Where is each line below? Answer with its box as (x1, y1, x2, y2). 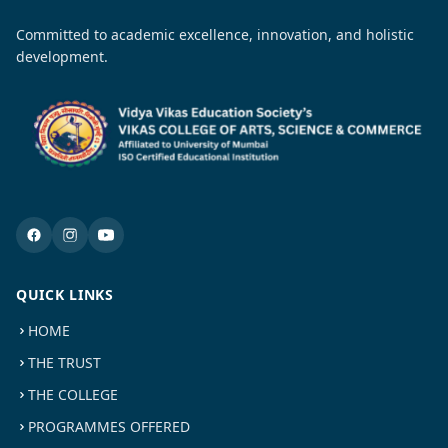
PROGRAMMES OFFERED (28, 417, 190, 437)
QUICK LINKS (16, 285, 114, 305)
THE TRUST (28, 353, 101, 373)
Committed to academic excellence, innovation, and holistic (16, 25, 414, 44)
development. (16, 47, 108, 66)
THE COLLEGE (28, 385, 118, 405)
